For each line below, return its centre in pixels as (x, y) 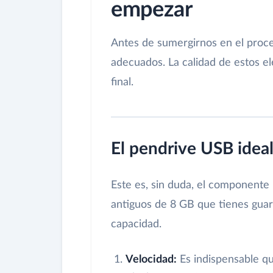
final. (122, 83)
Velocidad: (151, 260)
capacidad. (136, 225)
